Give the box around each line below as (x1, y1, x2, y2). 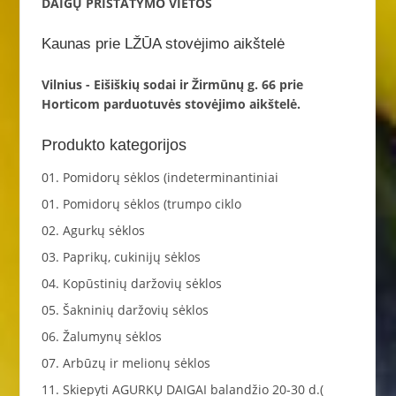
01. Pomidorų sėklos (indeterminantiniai (41, 169, 278, 187)
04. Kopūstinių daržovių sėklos (41, 275, 222, 293)
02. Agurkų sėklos (41, 222, 145, 240)
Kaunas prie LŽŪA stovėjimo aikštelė (41, 35, 285, 53)
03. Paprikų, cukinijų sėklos (41, 248, 201, 266)
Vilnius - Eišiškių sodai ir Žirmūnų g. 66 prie (41, 75, 303, 93)
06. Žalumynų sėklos (41, 328, 162, 346)
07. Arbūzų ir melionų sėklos (41, 354, 210, 372)
